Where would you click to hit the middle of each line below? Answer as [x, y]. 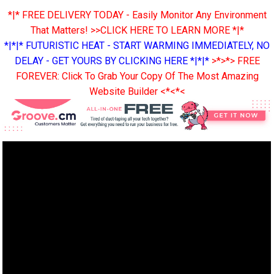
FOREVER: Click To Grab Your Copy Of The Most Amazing [137, 76]
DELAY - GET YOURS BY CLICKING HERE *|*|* [112, 61]
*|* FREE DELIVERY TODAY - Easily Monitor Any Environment [137, 15]
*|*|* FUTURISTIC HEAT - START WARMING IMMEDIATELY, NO [137, 45]
